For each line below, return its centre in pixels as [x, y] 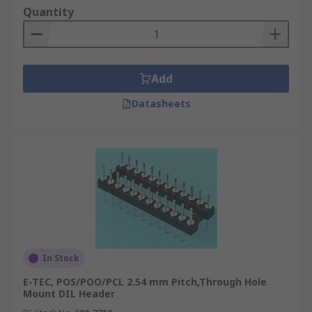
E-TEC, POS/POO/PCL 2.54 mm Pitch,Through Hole [145, 282]
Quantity [48, 12]
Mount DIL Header [69, 294]
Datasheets [161, 103]
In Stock [61, 258]
